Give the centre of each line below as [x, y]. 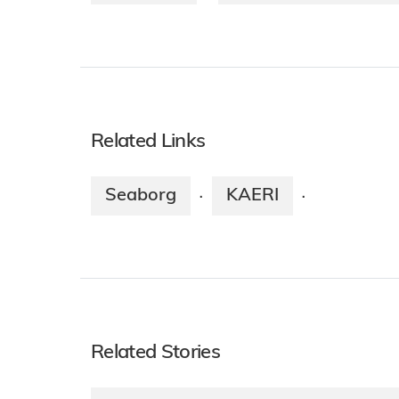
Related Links [148, 142]
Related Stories [156, 354]
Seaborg [141, 196]
